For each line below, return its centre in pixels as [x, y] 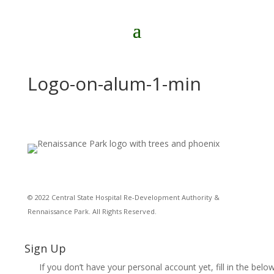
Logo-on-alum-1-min [114, 83]
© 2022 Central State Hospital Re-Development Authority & [123, 197]
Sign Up [45, 248]
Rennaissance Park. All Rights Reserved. [92, 211]
